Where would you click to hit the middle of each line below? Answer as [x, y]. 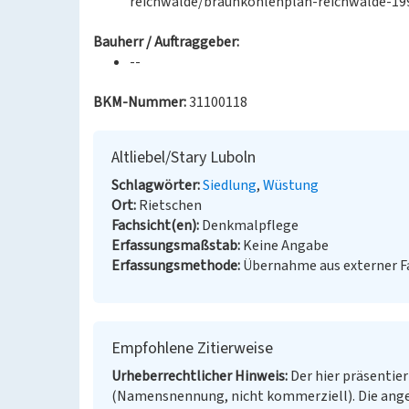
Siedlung [230, 185]
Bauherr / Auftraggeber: [166, 42]
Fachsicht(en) [154, 225]
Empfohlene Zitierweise [192, 348]
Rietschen [170, 205]
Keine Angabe [286, 246]
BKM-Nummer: [140, 102]
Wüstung [291, 185]
